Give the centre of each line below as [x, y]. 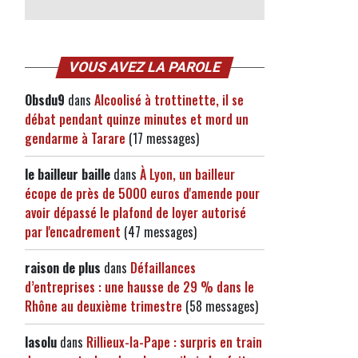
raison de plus [63, 268]
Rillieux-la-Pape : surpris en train [174, 342]
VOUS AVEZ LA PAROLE [145, 67]
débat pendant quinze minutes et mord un [137, 119]
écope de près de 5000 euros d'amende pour [142, 193]
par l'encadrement [73, 232]
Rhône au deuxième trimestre [103, 306]
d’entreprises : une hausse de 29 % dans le [139, 287]
